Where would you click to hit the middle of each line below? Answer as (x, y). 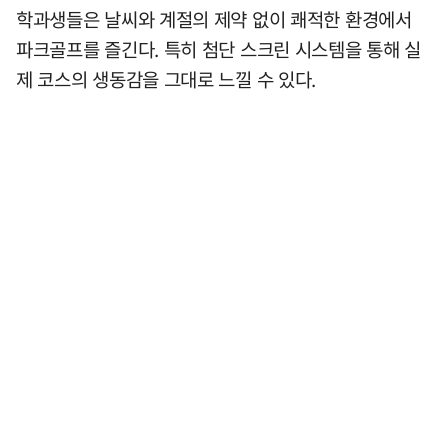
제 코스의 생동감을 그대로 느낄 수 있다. (166, 79)
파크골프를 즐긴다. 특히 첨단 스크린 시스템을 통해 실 (219, 49)
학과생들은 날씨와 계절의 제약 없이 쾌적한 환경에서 (214, 19)
